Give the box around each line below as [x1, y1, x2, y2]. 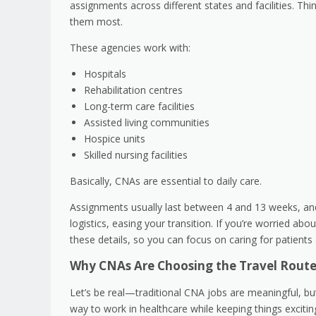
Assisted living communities [84, 116, 209, 130]
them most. [70, 15, 123, 29]
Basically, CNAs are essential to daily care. [70, 174, 262, 188]
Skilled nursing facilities [84, 148, 188, 162]
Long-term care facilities [84, 99, 195, 114]
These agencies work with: [70, 41, 190, 55]
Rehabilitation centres [84, 83, 183, 97]
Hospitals [84, 67, 126, 81]
